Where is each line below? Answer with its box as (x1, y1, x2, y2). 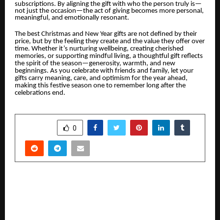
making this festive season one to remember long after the (15, 82, 186, 90)
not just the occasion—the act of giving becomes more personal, (15, 7, 204, 15)
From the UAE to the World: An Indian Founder (18, 188, 202, 203)
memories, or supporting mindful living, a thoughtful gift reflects (15, 53, 203, 60)
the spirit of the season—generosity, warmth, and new (15, 60, 175, 68)
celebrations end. (15, 89, 65, 97)
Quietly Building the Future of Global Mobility (19, 199, 201, 215)
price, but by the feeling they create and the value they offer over (15, 38, 205, 46)
